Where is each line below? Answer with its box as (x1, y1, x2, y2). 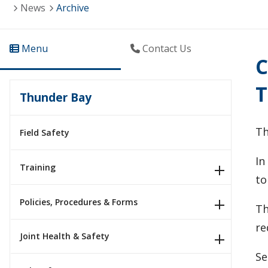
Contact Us (139, 42, 191, 56)
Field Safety (20, 127, 69, 139)
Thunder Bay (20, 89, 92, 106)
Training (20, 161, 56, 173)
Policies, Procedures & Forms (20, 196, 138, 208)
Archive (56, 1, 89, 15)
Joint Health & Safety (20, 230, 109, 242)
